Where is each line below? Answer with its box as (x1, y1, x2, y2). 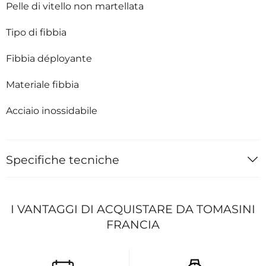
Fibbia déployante (6, 52, 92, 64)
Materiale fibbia (6, 78, 79, 90)
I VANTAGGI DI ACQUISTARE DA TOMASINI (11, 201, 255, 216)
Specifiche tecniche (6, 152, 119, 167)
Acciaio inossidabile (6, 104, 97, 116)
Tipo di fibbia (6, 26, 66, 38)
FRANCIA (106, 217, 160, 232)
